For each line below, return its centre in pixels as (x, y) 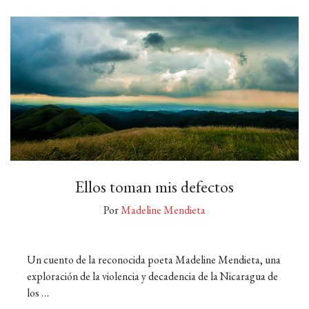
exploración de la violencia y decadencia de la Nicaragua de (152, 276)
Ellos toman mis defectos (154, 187)
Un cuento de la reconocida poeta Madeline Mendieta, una (154, 260)
